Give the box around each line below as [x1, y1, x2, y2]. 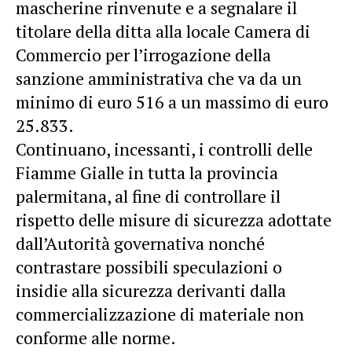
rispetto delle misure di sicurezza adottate [16, 207, 332, 231]
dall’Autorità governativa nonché [16, 231, 265, 255]
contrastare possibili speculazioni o [16, 255, 282, 278]
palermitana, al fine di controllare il [16, 184, 280, 207]
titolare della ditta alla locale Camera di [16, 19, 310, 42]
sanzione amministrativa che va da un [16, 66, 302, 90]
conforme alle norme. [16, 325, 176, 349]
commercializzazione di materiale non [16, 302, 304, 325]
